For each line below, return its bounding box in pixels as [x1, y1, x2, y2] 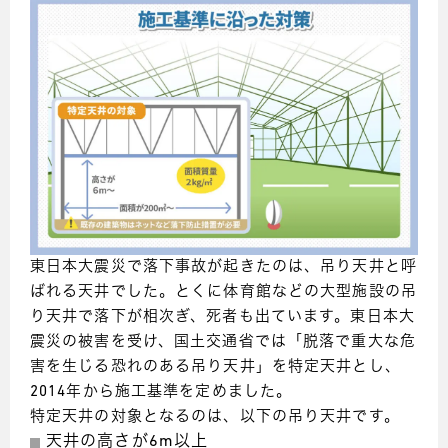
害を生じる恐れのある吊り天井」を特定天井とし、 [30, 359, 401, 375]
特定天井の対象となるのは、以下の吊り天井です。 [30, 409, 400, 425]
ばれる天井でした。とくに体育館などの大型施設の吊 [30, 284, 417, 300]
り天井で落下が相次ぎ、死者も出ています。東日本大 [30, 309, 415, 325]
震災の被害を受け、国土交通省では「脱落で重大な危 [30, 334, 416, 350]
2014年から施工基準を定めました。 [30, 384, 293, 400]
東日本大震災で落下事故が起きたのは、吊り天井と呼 [30, 259, 417, 275]
